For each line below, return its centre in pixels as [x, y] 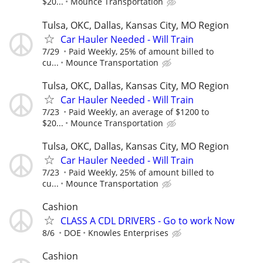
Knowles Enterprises [128, 233]
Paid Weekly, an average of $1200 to [139, 112]
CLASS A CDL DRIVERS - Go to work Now [147, 221]
